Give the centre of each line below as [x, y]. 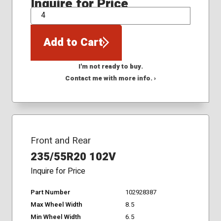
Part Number [50, 192]
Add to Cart [73, 43]
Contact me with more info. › [110, 78]
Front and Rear [60, 140]
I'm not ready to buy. [110, 66]
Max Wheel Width [56, 204]
